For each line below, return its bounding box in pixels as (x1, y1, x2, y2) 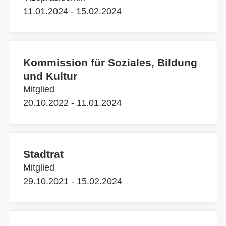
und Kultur (23, 70, 77, 82)
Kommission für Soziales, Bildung (23, 56, 197, 68)
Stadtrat (23, 148, 64, 160)
